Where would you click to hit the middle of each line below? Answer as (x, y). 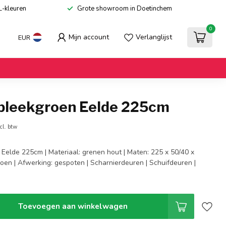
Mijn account (89, 37)
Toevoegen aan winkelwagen (73, 206)
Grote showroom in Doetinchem (125, 9)
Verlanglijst (154, 37)
